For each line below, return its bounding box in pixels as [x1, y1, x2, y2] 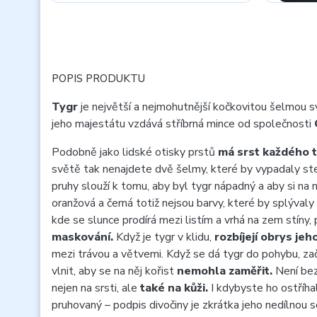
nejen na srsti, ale [52, 280, 140, 296]
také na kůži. [140, 280, 208, 296]
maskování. [52, 229, 113, 245]
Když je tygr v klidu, [113, 229, 214, 245]
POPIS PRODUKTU [52, 71, 145, 86]
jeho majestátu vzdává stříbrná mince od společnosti [52, 116, 314, 132]
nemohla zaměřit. [177, 263, 272, 279]
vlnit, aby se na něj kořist [52, 263, 177, 279]
